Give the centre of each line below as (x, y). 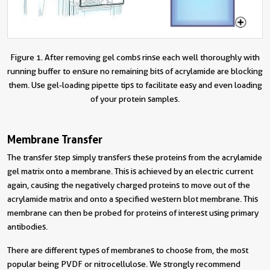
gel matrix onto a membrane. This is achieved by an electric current (130, 171)
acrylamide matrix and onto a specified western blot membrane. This (133, 199)
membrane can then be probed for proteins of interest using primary (133, 213)
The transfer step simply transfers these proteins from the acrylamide (135, 158)
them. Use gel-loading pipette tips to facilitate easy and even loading (135, 85)
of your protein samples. (135, 99)
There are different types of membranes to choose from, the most (128, 250)
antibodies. (27, 227)
